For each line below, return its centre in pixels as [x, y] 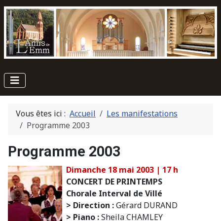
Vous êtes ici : [43, 113]
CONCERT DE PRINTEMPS [114, 181]
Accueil [83, 113]
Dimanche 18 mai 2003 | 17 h [122, 169]
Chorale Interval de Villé [114, 193]
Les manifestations [142, 113]
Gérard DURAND [146, 205]
